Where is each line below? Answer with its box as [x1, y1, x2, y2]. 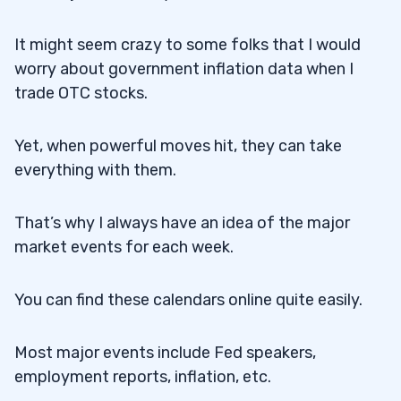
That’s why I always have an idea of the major [14, 212, 350, 233]
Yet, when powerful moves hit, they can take [14, 135, 342, 156]
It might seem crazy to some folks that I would [14, 34, 361, 55]
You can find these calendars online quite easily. [14, 289, 363, 310]
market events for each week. [14, 236, 234, 257]
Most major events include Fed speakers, [14, 342, 316, 363]
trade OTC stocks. [14, 82, 148, 103]
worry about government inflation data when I [14, 58, 354, 79]
